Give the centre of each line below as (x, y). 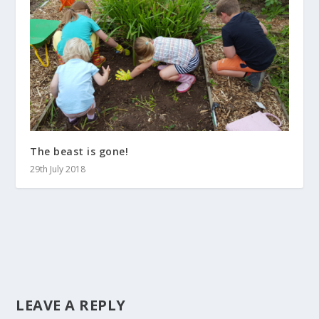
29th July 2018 (58, 169)
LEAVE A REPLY (71, 305)
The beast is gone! (79, 151)
